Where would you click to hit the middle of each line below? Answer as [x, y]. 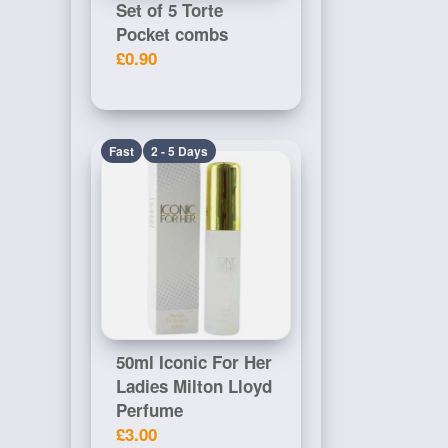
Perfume [149, 410]
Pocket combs [172, 34]
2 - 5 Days [179, 151]
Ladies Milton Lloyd [194, 386]
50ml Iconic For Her [194, 362]
